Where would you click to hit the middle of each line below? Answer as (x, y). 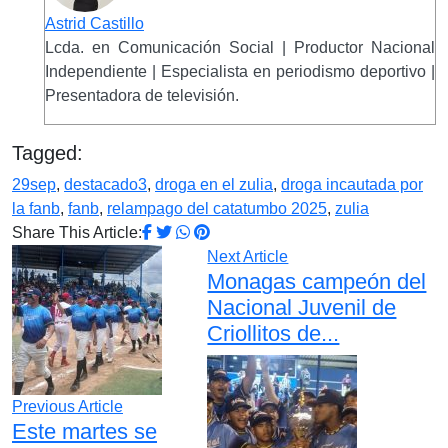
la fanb (36, 209)
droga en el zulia (214, 185)
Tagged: (47, 153)
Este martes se (84, 432)
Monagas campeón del (317, 282)
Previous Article (67, 407)
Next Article (248, 257)
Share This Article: (77, 233)
